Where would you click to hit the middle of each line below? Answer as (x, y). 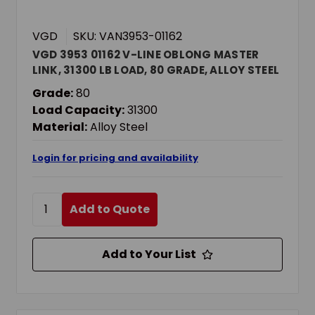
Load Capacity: (78, 110)
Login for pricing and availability (115, 157)
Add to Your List (149, 254)
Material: (59, 127)
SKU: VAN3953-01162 (127, 36)
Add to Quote (109, 209)
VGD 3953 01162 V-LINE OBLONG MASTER (146, 54)
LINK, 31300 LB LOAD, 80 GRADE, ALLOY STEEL (156, 70)
